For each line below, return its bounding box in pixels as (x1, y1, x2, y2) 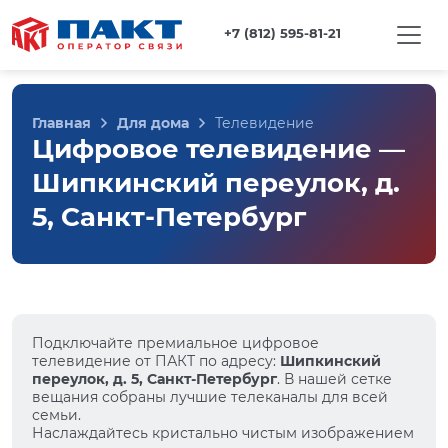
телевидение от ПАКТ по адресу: (32, 352, 280, 370)
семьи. (32, 406, 81, 424)
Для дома (117, 114, 189, 132)
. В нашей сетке (277, 370, 392, 388)
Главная (32, 114, 91, 132)
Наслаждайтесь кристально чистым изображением (32, 424, 414, 442)
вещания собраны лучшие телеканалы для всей (32, 388, 388, 406)
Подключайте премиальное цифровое (32, 334, 319, 352)
